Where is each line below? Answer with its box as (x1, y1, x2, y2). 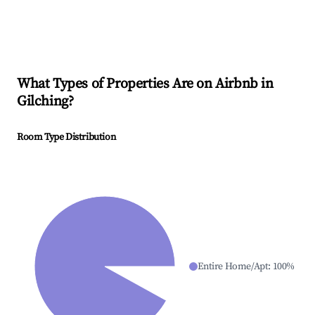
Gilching (17, 93, 68, 111)
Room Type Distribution (17, 131, 116, 144)
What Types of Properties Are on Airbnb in (17, 75, 274, 94)
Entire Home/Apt (198, 260, 269, 274)
